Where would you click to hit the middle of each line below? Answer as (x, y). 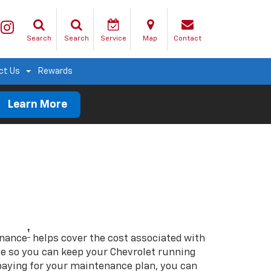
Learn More (38, 104)
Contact (188, 38)
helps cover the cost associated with (118, 239)
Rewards (55, 71)
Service (113, 38)
